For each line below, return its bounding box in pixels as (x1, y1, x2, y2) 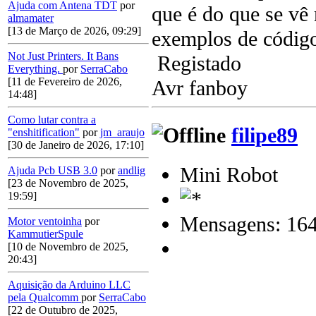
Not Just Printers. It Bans (8, 50, 119, 63)
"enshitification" (8, 126, 80, 139)
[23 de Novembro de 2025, (8, 177, 128, 190)
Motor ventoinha (8, 215, 82, 228)
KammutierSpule (8, 228, 83, 241)
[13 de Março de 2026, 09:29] (8, 25, 141, 37)
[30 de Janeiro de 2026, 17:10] (8, 139, 144, 152)
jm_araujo (100, 126, 145, 139)
